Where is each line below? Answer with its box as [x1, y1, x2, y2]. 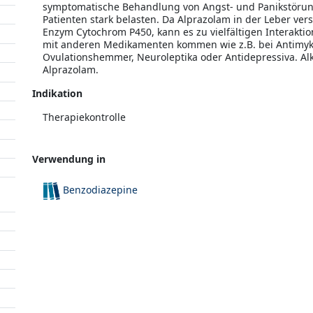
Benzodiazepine [63, 183, 138, 197]
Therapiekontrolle [43, 110, 126, 124]
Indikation [32, 87, 82, 100]
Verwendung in [32, 152, 105, 166]
